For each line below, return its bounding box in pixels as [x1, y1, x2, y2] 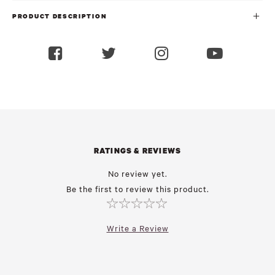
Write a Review [106, 223, 169, 234]
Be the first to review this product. [66, 184, 209, 195]
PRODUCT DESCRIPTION [12, 12, 107, 20]
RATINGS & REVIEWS [93, 146, 182, 156]
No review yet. [107, 169, 168, 180]
